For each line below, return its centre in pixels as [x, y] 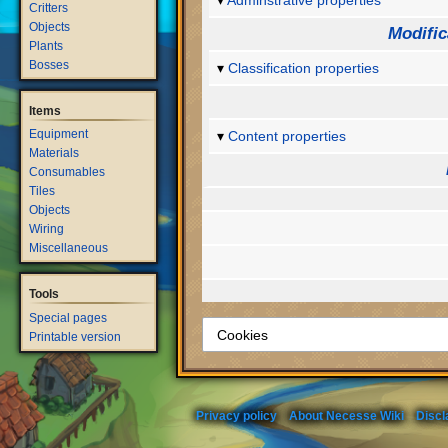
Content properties [287, 136]
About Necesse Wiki [346, 415]
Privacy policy [236, 415]
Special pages [68, 318]
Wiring [47, 229]
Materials [54, 153]
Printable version [75, 337]
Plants [46, 45]
